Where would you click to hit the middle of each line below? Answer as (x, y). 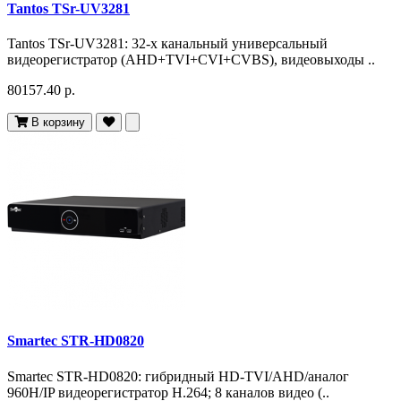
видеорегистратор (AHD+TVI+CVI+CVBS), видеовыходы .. (191, 60)
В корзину (58, 122)
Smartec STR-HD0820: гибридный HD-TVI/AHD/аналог (178, 376)
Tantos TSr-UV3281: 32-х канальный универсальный (167, 43)
